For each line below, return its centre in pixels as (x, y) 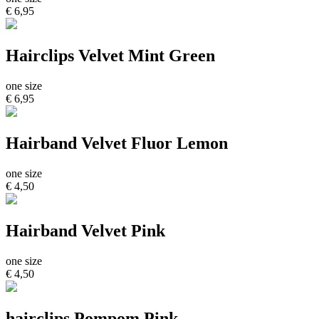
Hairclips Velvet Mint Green (110, 56)
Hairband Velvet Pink (85, 230)
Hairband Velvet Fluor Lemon (117, 143)
